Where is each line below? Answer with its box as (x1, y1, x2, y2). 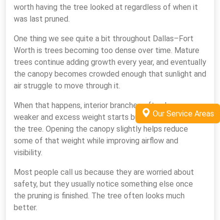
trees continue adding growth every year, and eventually (14, 57, 206, 67)
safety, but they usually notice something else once (14, 179, 193, 189)
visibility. (14, 148, 42, 157)
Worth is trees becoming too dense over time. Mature (14, 46, 199, 55)
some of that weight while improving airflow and (14, 136, 178, 145)
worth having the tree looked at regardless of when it (14, 2, 198, 12)
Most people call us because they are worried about (14, 167, 194, 177)
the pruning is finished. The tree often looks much (14, 191, 185, 200)
